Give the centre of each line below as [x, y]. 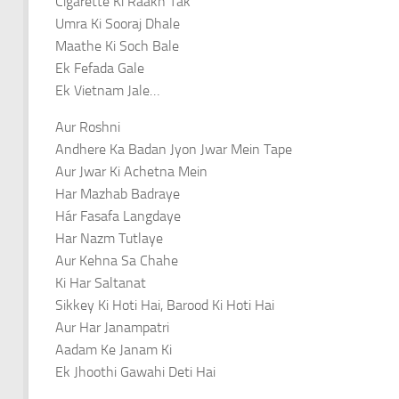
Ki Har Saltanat [101, 283]
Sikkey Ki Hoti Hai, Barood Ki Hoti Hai [165, 305]
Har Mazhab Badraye [118, 194]
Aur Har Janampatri [112, 328]
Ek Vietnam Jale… [107, 91]
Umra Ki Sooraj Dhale [118, 24]
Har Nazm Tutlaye [109, 239]
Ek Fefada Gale [100, 69]
